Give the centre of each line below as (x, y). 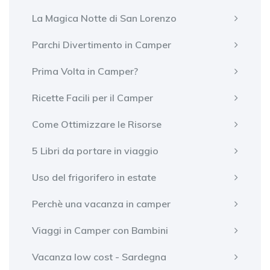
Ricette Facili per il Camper (93, 97)
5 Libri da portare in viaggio (95, 150)
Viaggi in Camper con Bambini (100, 230)
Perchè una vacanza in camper (101, 203)
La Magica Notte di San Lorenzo (104, 18)
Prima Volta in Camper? (85, 71)
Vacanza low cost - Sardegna (99, 256)
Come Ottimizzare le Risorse (97, 124)
